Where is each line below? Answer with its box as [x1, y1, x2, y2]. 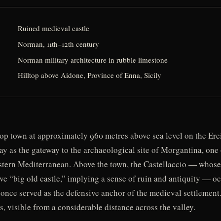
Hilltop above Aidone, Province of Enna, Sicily [18, 70, 162, 80]
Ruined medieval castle [18, 23, 90, 34]
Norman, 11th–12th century [18, 38, 100, 49]
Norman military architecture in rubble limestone [18, 54, 168, 65]
